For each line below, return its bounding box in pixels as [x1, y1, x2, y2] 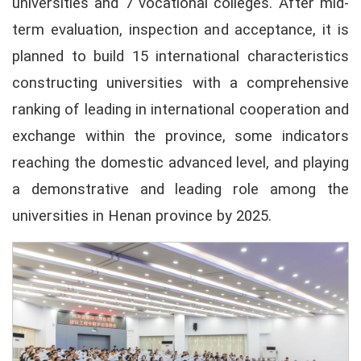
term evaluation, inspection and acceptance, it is [12, 21, 349, 39]
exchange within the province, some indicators [12, 127, 349, 146]
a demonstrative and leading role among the [12, 180, 349, 199]
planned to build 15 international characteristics [12, 48, 349, 66]
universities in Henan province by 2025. [12, 207, 272, 226]
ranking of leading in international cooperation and [12, 101, 349, 119]
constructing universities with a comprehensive [12, 74, 349, 93]
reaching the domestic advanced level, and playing [12, 154, 349, 172]
